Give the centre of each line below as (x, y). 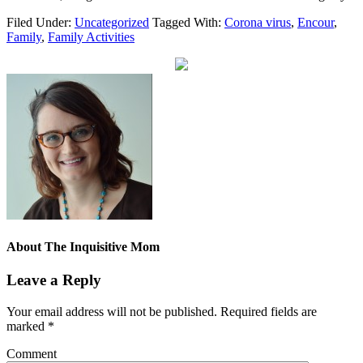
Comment (32, 354)
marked (27, 327)
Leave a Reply (54, 280)
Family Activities (91, 36)
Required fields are (267, 312)
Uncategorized (112, 22)
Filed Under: (41, 22)
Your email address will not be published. (112, 312)
